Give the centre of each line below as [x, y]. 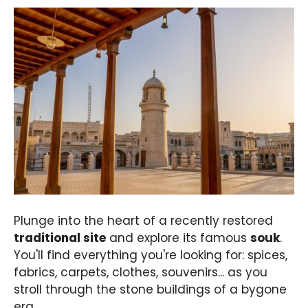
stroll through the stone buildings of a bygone [150, 289]
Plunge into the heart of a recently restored [143, 220]
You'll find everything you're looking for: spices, [151, 255]
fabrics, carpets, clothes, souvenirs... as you [141, 272]
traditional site [60, 238]
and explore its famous [178, 238]
